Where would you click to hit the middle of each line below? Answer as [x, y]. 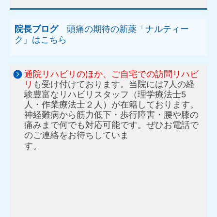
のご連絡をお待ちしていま [77, 135]
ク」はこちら [41, 39]
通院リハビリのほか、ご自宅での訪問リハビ [111, 74]
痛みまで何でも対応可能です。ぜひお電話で [111, 125]
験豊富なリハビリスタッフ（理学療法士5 [105, 94]
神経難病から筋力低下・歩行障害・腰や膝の [111, 115]
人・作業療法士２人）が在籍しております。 [111, 104]
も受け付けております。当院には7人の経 [114, 84]
